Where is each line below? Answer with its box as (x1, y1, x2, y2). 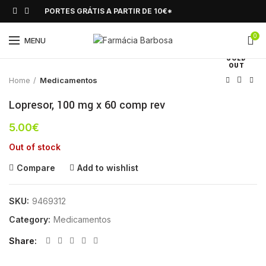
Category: (9, 214, 53, 224)
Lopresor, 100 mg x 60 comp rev (9, 97, 165, 113)
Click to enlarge (42, 34, 102, 43)
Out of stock (9, 142, 61, 152)
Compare (17, 163, 55, 173)
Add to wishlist (77, 163, 138, 173)
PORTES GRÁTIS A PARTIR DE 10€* (45, 7, 172, 15)
